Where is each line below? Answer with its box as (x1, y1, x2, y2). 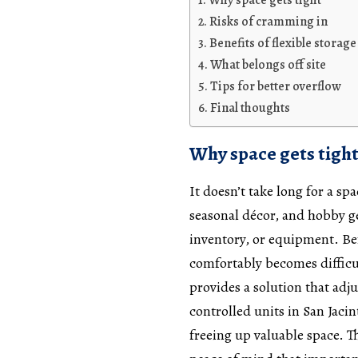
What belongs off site (210, 56, 327, 74)
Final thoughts (210, 99, 291, 117)
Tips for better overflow (210, 78, 342, 96)
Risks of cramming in (209, 13, 328, 31)
